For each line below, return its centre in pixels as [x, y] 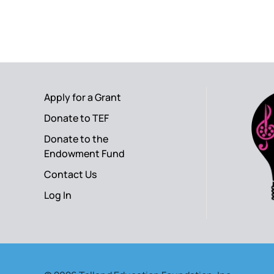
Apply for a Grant [83, 97]
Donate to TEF [76, 118]
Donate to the [76, 139]
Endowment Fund [84, 154]
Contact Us [70, 174]
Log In [58, 195]
